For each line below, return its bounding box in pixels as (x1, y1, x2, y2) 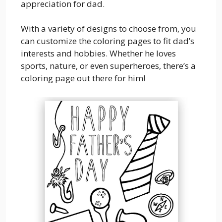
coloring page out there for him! (21, 72, 145, 84)
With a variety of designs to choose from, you (21, 23, 196, 34)
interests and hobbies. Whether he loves (21, 48, 176, 59)
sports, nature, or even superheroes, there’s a (21, 60, 196, 71)
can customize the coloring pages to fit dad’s (21, 35, 194, 47)
